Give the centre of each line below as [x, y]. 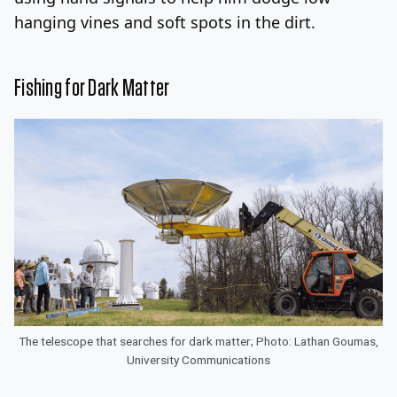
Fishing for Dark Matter [92, 88]
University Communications [198, 359]
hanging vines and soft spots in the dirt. [165, 22]
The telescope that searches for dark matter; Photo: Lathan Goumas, [198, 341]
